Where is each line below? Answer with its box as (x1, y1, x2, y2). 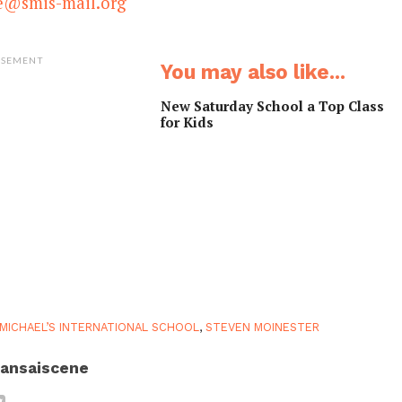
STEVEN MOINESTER (205, 320, 320, 334)
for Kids (161, 113, 214, 131)
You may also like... (161, 60, 346, 83)
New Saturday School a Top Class (161, 97, 385, 115)
